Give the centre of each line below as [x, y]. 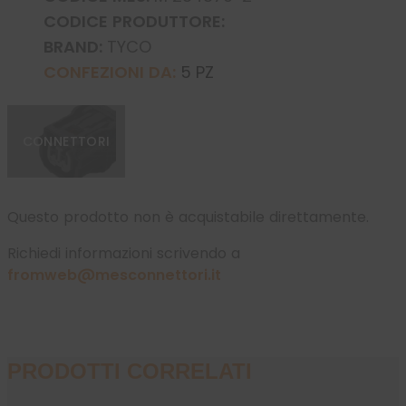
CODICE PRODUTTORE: [134, 22]
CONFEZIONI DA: [110, 72]
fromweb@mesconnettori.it [114, 275]
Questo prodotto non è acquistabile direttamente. [188, 217]
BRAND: [73, 47]
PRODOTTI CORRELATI [130, 371]
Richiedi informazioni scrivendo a [124, 254]
